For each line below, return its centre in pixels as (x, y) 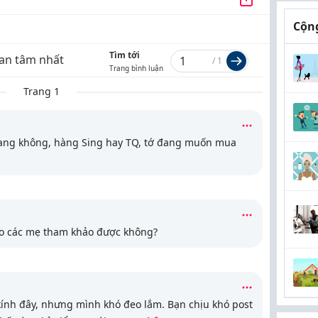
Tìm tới (125, 55)
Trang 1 (42, 91)
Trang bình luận (136, 68)
